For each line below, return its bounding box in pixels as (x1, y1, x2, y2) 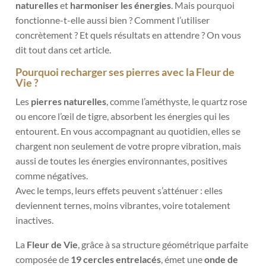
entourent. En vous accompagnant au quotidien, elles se (15, 125, 241, 137)
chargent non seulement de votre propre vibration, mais (15, 140, 242, 152)
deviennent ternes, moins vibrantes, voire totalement (15, 199, 231, 211)
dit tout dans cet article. (15, 44, 112, 56)
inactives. (15, 214, 54, 226)
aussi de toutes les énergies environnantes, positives (15, 155, 228, 167)
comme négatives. (15, 170, 88, 182)
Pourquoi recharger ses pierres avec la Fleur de (15, 65, 235, 79)
